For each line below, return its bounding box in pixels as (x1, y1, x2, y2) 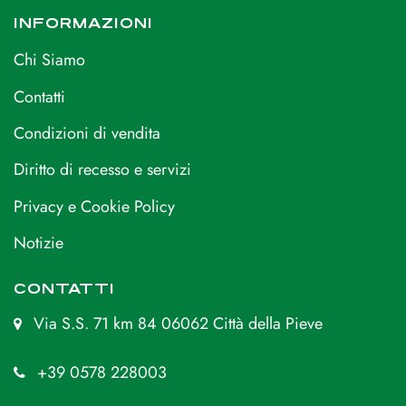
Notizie (14, 231, 63, 256)
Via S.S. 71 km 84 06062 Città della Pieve (34, 311, 323, 335)
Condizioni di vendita (14, 121, 160, 146)
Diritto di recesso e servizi (14, 158, 191, 182)
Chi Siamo (14, 48, 85, 72)
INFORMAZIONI (14, 14, 153, 32)
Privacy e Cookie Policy (14, 194, 175, 218)
